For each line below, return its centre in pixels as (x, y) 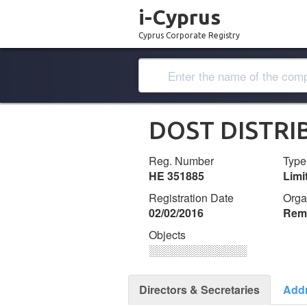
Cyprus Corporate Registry (189, 35)
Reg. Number (181, 161)
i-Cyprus (180, 17)
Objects (167, 235)
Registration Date (191, 198)
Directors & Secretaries (199, 290)
